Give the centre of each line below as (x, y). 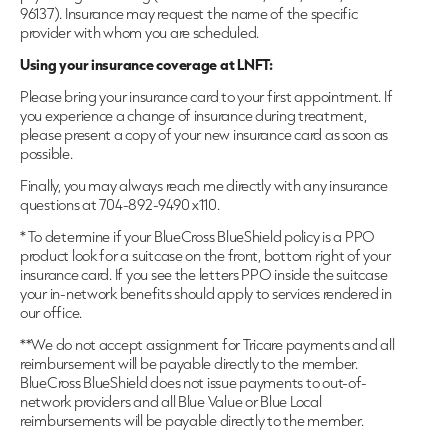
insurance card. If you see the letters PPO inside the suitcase (204, 275)
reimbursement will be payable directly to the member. (189, 364)
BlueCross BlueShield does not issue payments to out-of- (194, 383)
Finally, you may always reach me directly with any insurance (204, 186)
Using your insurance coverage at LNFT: (146, 65)
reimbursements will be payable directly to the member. (192, 421)
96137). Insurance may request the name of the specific (189, 14)
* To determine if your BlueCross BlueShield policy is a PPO (198, 237)
